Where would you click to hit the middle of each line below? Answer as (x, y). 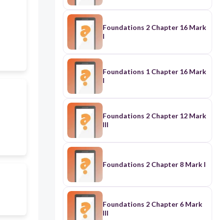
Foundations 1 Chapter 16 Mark (154, 72)
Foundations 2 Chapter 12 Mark (154, 116)
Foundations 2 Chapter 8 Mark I (154, 165)
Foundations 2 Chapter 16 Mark (154, 27)
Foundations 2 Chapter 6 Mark (152, 204)
